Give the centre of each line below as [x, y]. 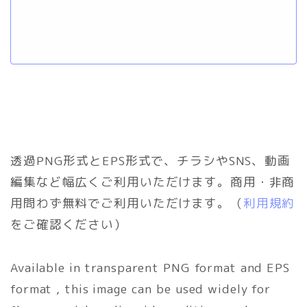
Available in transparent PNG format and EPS [150, 267]
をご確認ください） [69, 224]
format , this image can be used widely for [140, 288]
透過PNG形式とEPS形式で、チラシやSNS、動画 [150, 160]
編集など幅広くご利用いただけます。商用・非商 [153, 182]
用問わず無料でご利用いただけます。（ [127, 203]
